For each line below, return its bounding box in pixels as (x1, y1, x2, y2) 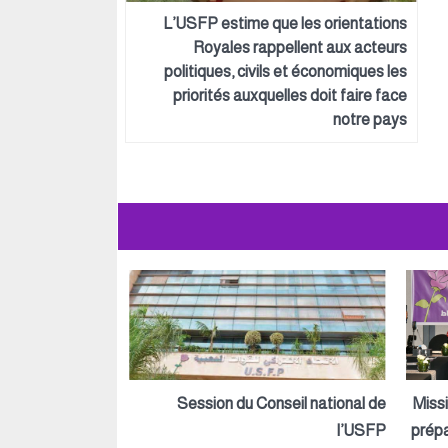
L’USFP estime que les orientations (163, 15, 407, 32)
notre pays (333, 111, 407, 128)
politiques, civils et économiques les (164, 63, 407, 80)
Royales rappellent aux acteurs (193, 39, 407, 56)
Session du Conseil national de (176, 394, 386, 412)
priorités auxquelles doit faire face (173, 87, 407, 104)
